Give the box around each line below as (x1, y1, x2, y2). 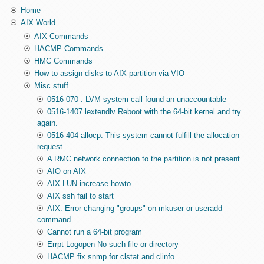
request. (37, 142, 65, 151)
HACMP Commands (34, 44, 103, 54)
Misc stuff (34, 81, 68, 91)
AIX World (20, 18, 55, 28)
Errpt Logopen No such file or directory (47, 240, 179, 249)
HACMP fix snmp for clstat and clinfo (47, 252, 175, 262)
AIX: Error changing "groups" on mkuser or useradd (47, 204, 223, 213)
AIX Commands (34, 32, 88, 41)
